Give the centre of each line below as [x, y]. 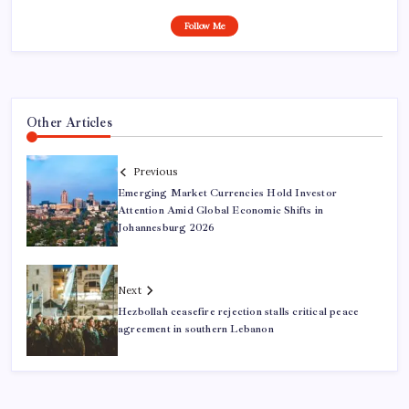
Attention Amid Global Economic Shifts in [220, 211]
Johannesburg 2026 [167, 228]
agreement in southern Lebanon [196, 329]
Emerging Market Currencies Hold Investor [227, 194]
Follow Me [204, 26]
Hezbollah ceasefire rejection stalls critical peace [239, 311]
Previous [155, 172]
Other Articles [69, 122]
